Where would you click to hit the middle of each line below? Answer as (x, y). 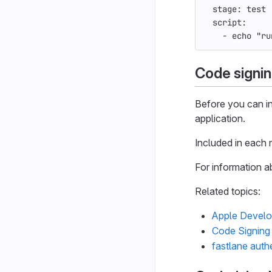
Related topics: (228, 192)
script (227, 23)
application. (220, 119)
